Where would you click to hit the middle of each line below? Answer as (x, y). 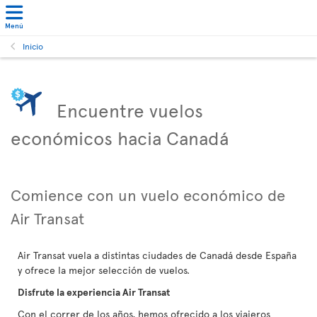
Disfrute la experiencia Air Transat (94, 292)
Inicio (33, 46)
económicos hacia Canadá (120, 137)
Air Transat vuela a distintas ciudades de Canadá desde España (157, 255)
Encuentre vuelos (130, 110)
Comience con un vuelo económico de (148, 195)
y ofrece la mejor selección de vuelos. (104, 270)
